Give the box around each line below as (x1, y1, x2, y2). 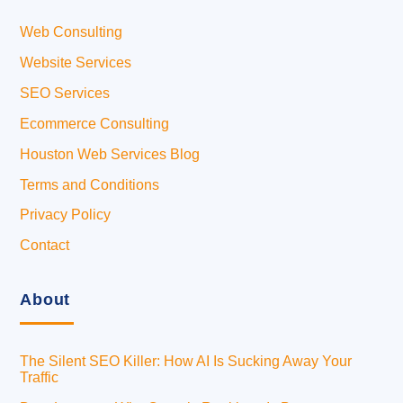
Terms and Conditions (20, 176, 160, 193)
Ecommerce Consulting (20, 115, 170, 131)
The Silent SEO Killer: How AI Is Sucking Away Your (20, 354, 353, 370)
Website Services (20, 55, 132, 71)
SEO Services (20, 85, 111, 102)
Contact (20, 237, 70, 254)
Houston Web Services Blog (20, 146, 201, 162)
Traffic (20, 370, 59, 386)
